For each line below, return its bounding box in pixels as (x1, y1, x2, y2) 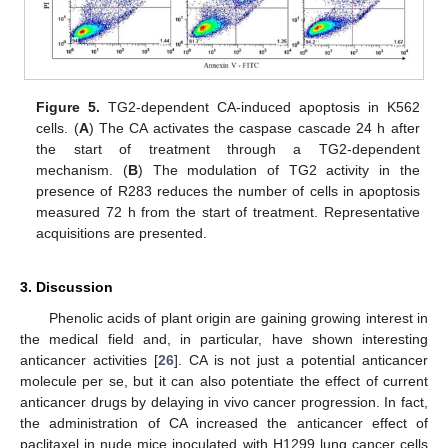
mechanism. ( (36, 162, 129, 179)
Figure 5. (36, 99, 101, 116)
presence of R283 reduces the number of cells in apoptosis (36, 183, 420, 200)
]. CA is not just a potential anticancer (173, 352, 429, 369)
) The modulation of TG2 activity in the (138, 162, 420, 179)
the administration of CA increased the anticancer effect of (20, 415, 428, 432)
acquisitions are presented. (36, 225, 208, 242)
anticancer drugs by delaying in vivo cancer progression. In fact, (20, 394, 428, 411)
